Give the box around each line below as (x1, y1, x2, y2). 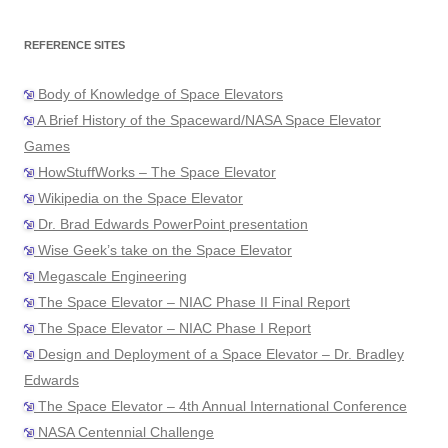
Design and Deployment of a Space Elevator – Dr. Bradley (34, 346, 404, 363)
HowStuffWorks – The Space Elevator (34, 164, 276, 181)
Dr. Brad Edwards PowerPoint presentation (34, 216, 308, 233)
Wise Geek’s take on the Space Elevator (34, 242, 292, 259)
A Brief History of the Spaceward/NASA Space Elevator (34, 112, 381, 129)
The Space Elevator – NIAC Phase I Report (34, 320, 311, 337)
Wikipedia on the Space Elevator (34, 190, 243, 207)
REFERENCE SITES (24, 39, 125, 52)
